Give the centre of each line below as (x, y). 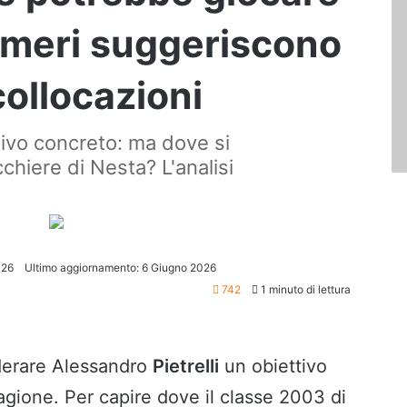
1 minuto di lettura (304, 289)
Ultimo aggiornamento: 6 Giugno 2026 (120, 267)
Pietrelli (186, 366)
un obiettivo (273, 366)
